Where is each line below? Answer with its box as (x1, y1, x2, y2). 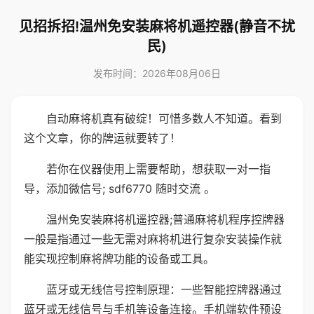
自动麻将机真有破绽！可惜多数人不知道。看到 (46, 111, 282, 125)
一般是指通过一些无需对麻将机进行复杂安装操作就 (24, 232, 282, 246)
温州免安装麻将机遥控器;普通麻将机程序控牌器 (46, 212, 285, 226)
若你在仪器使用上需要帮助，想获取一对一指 (46, 162, 271, 176)
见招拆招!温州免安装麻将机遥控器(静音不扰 (19, 18, 295, 35)
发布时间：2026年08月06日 (93, 67, 221, 79)
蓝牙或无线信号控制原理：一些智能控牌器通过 (46, 282, 282, 296)
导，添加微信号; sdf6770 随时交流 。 (24, 182, 215, 196)
